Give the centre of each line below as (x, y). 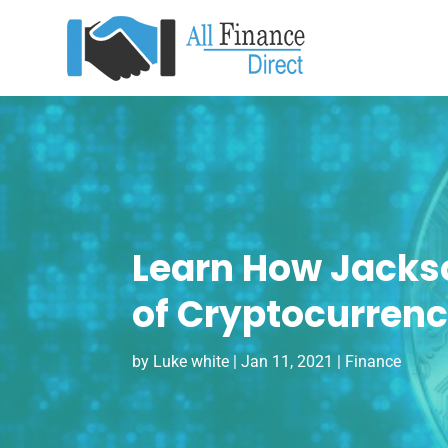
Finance (372, 362)
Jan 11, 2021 (286, 362)
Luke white (190, 362)
